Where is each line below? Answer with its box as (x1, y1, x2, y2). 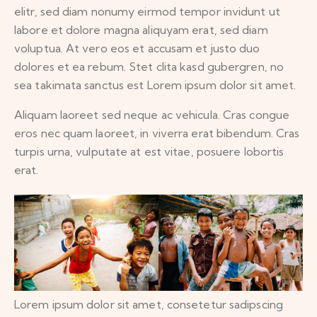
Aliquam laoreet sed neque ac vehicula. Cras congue (14, 107, 290, 122)
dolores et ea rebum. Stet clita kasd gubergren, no (14, 59, 284, 74)
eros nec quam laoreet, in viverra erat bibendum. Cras (14, 125, 300, 140)
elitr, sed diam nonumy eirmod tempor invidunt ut (14, 4, 280, 18)
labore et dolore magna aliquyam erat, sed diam (14, 22, 268, 37)
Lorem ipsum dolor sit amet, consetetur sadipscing (14, 296, 283, 311)
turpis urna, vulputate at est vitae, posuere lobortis (14, 144, 284, 158)
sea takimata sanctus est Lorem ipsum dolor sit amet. (14, 77, 296, 92)
